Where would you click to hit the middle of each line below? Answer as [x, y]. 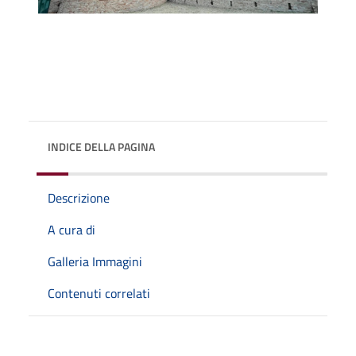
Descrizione [79, 197]
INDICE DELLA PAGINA [101, 146]
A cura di [72, 229]
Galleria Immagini [95, 261]
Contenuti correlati [99, 293]
